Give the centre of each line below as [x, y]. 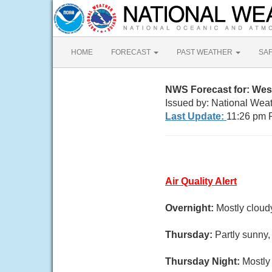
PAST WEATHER [206, 52]
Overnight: [191, 208]
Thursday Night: [204, 261]
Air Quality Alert [201, 181]
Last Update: [196, 116]
